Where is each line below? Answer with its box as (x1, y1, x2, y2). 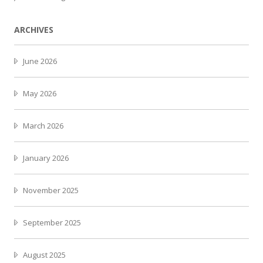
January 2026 (23, 152, 69, 163)
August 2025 (23, 249, 66, 260)
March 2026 (23, 120, 63, 131)
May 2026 (23, 87, 56, 99)
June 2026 (23, 55, 57, 66)
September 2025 (23, 217, 81, 228)
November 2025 (23, 184, 79, 195)
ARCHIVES (14, 23, 53, 35)
